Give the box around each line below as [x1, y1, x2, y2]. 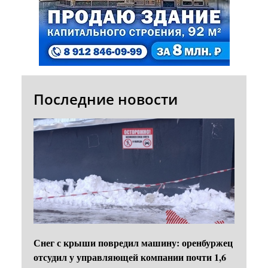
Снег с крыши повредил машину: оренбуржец [33, 235, 233, 249]
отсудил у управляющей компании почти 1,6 [33, 249, 226, 264]
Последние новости [33, 89, 178, 109]
